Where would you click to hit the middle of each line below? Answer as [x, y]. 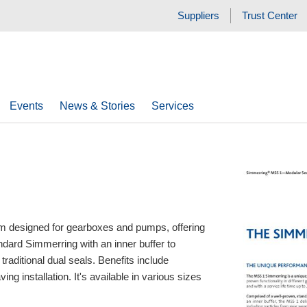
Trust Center [270, 15]
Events [26, 106]
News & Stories [97, 106]
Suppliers [199, 15]
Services [172, 106]
